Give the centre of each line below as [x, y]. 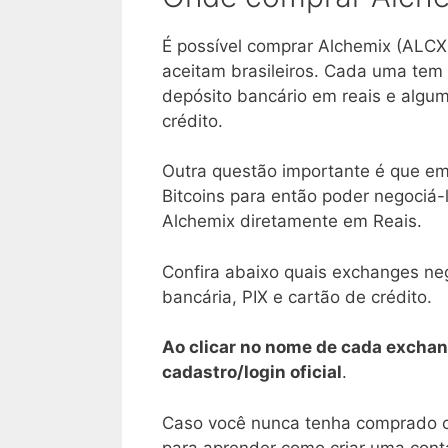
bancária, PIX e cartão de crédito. [297, 296]
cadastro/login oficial [252, 372]
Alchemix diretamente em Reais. [292, 221]
